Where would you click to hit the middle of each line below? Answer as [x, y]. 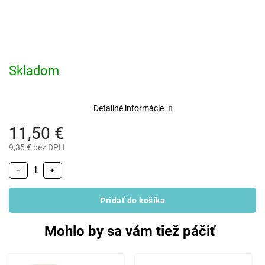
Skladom [34, 71]
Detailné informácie [128, 108]
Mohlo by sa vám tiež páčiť [130, 231]
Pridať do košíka [132, 200]
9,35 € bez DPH [37, 147]
